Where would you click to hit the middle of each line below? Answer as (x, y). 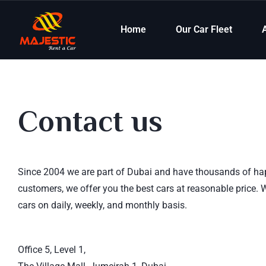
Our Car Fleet (204, 29)
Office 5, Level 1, (52, 250)
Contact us (90, 121)
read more (39, 222)
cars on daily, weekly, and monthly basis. (102, 205)
